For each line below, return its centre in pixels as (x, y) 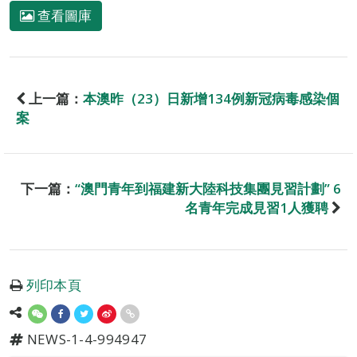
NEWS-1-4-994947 (85, 339)
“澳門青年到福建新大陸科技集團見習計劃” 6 (208, 188)
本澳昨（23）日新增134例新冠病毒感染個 (211, 98)
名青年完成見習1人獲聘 (257, 208)
